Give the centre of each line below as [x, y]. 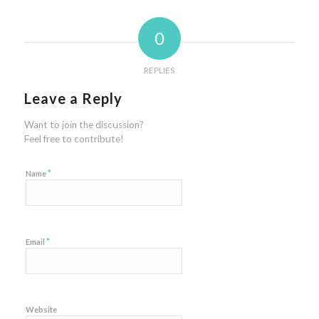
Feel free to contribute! [74, 139]
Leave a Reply [73, 99]
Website [41, 310]
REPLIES [159, 70]
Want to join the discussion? [84, 125]
